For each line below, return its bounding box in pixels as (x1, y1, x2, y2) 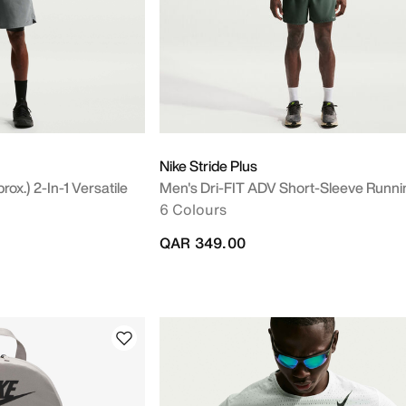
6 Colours (159, 198, 227, 220)
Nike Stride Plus (159, 155, 257, 177)
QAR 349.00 (159, 232, 246, 254)
